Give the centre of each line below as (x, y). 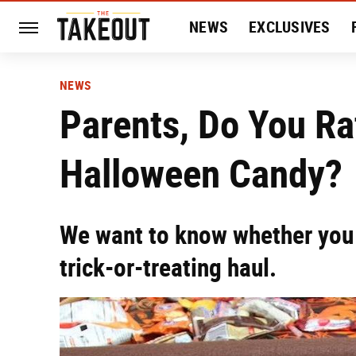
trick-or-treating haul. (168, 268)
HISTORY (219, 78)
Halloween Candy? (201, 174)
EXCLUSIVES (290, 27)
